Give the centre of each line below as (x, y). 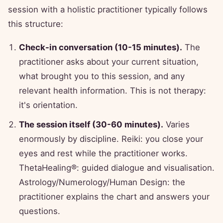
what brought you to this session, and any (102, 76)
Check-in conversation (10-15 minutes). (101, 48)
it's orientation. (48, 105)
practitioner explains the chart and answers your (114, 197)
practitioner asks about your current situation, (109, 62)
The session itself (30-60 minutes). (91, 125)
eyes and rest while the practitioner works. (103, 154)
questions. (40, 211)
